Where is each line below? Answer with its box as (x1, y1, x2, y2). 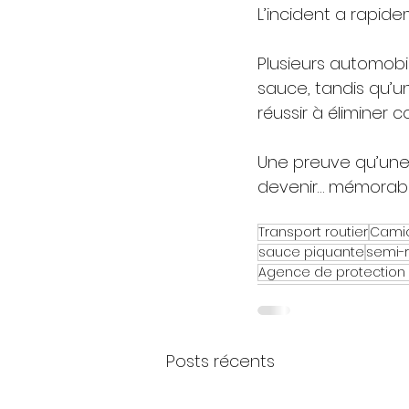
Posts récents (166, 350, 275, 373)
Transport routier (258, 223, 368, 242)
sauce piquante (258, 243, 364, 262)
